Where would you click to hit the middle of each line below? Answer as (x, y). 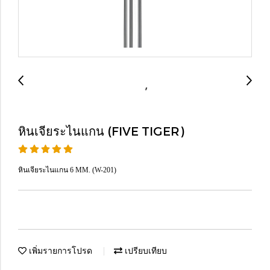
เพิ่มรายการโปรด (59, 250)
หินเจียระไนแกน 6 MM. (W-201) (67, 170)
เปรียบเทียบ (145, 250)
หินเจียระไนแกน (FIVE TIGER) (101, 131)
